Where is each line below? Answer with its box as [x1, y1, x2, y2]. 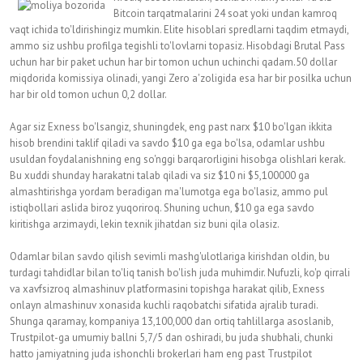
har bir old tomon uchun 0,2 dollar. [10, 88, 167, 101]
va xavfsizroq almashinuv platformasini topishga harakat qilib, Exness [10, 282, 325, 296]
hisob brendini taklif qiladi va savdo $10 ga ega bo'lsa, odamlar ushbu [10, 136, 325, 150]
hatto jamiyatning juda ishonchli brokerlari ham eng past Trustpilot [10, 347, 312, 361]
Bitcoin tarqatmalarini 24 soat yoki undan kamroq [113, 6, 337, 20]
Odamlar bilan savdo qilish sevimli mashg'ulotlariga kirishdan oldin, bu [10, 250, 330, 263]
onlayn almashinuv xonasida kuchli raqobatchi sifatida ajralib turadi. [10, 298, 318, 312]
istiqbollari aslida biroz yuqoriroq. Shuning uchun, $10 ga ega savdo [10, 201, 314, 215]
